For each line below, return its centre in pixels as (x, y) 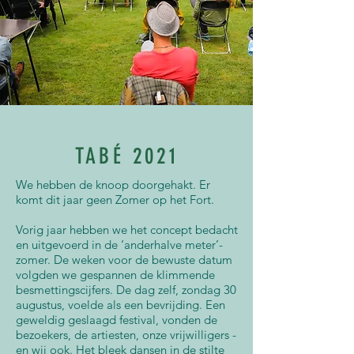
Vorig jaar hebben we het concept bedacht (127, 230)
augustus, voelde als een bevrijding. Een (121, 305)
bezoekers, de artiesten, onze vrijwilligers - (126, 335)
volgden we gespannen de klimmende (115, 275)
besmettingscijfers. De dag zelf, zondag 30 (126, 290)
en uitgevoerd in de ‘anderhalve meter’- (119, 245)
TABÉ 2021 (127, 156)
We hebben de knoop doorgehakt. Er (113, 185)
